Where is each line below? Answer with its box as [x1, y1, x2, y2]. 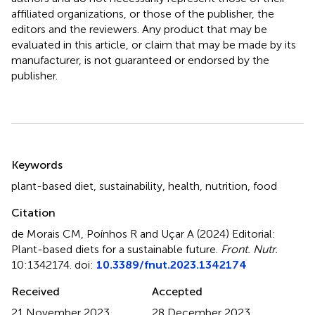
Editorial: [232, 226, 276, 240]
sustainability [99, 179, 162, 193]
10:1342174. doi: [11, 257, 96, 271]
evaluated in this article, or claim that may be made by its [11, 37, 296, 51]
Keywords [11, 157, 63, 172]
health [168, 179, 200, 193]
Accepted [152, 284, 202, 298]
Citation [11, 205, 56, 219]
